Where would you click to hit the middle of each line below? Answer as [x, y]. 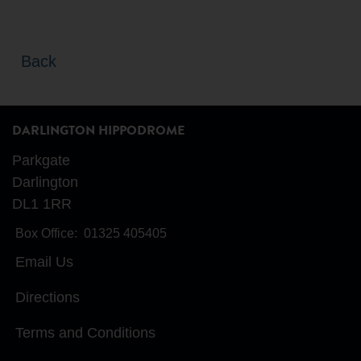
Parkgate [41, 161]
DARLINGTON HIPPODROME [98, 133]
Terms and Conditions [85, 333]
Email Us [44, 262]
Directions [48, 298]
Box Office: [46, 234]
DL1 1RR [42, 204]
